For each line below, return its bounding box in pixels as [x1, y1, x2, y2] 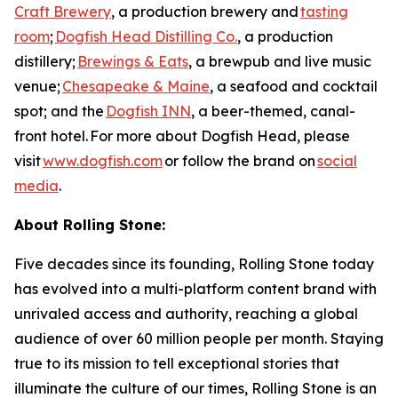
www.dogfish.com [43, 152, 163, 170]
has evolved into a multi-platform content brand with [14, 280, 377, 298]
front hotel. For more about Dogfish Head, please [14, 127, 350, 145]
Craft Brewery [14, 3, 111, 20]
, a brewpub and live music [188, 52, 371, 70]
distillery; [14, 52, 77, 70]
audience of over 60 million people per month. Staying [14, 330, 384, 347]
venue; [14, 77, 62, 95]
